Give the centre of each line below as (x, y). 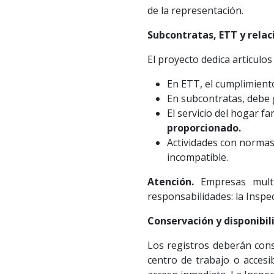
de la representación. (195, 11)
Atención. (170, 182)
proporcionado (202, 128)
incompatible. (197, 157)
